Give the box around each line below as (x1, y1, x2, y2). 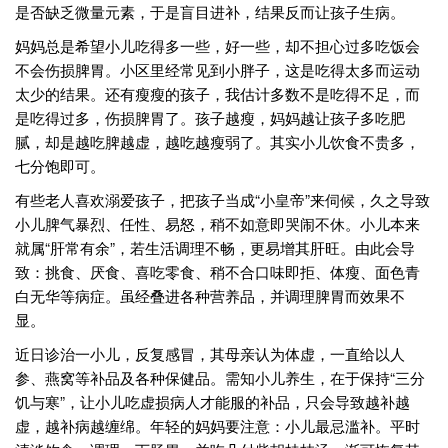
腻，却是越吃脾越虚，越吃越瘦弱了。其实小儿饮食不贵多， (15, 131, 420, 152)
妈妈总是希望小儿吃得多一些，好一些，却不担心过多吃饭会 (15, 35, 420, 56)
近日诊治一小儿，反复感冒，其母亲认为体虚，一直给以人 (15, 343, 405, 364)
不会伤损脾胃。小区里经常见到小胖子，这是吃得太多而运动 (15, 59, 420, 80)
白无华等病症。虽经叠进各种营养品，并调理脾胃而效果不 (15, 285, 405, 306)
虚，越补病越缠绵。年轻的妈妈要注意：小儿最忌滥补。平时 (15, 415, 420, 436)
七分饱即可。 (15, 155, 105, 176)
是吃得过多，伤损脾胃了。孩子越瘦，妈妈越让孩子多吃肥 (15, 107, 405, 128)
